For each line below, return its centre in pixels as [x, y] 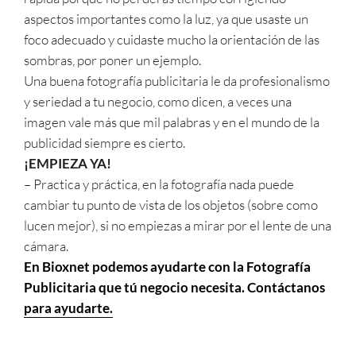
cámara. [47, 246]
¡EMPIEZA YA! [68, 163]
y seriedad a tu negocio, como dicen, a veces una [158, 101]
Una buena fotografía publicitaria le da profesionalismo [177, 80]
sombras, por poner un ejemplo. [114, 60]
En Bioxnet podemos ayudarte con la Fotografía [167, 266]
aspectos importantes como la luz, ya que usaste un [166, 18]
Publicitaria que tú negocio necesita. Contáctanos [174, 287]
